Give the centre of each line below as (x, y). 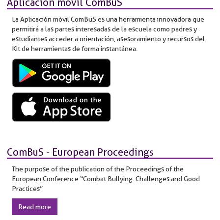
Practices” (27, 188)
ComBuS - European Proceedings (80, 152)
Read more (35, 206)
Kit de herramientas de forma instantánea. (75, 48)
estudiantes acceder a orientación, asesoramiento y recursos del (108, 39)
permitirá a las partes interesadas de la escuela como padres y (104, 29)
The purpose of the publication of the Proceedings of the (98, 169)
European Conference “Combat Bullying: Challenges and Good (106, 179)
